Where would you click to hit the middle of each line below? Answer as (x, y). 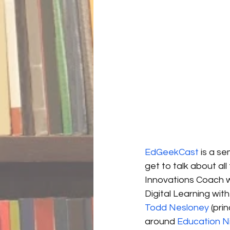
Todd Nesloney (177, 208)
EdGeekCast (172, 152)
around (161, 222)
